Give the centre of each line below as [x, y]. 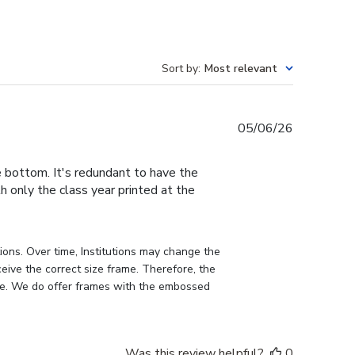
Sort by [180, 69]
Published [320, 128]
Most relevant [241, 69]
